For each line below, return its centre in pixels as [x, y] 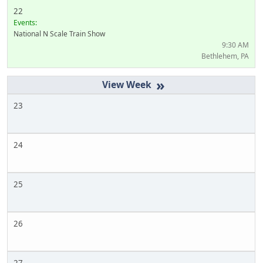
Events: [25, 22]
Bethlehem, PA [225, 56]
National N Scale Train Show [59, 33]
